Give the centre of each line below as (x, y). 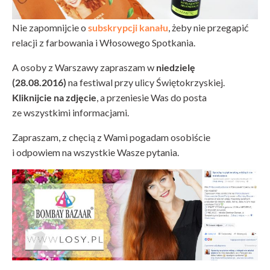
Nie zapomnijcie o (50, 27)
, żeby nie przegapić (208, 27)
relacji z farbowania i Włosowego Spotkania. (104, 42)
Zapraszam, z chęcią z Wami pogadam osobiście (111, 137)
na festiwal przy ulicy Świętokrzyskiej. (146, 82)
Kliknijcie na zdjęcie (54, 97)
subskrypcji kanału (128, 27)
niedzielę (176, 67)
